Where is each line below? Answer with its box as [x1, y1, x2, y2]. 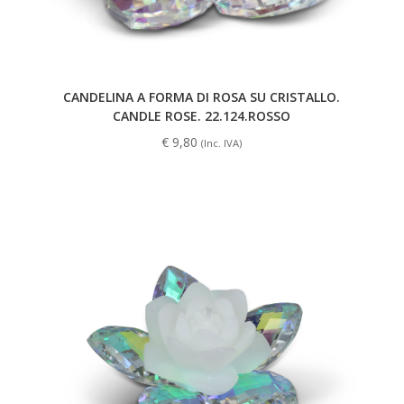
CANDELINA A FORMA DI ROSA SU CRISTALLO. [63, 87, 341, 106]
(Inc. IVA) [201, 135, 243, 150]
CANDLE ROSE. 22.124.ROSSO [113, 106, 291, 124]
